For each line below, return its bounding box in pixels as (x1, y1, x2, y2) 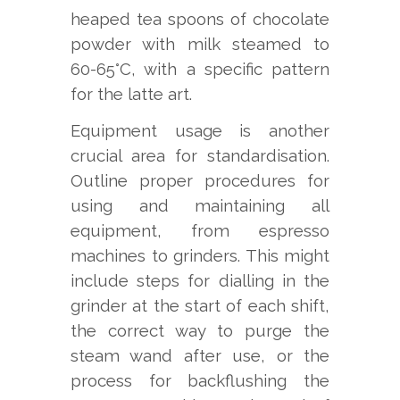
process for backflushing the (71, 370, 329, 390)
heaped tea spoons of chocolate (71, 8, 329, 29)
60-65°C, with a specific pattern (71, 58, 329, 79)
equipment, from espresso (71, 220, 329, 240)
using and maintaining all (71, 195, 329, 215)
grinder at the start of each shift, (71, 295, 329, 315)
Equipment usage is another (71, 120, 329, 140)
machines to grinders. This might (71, 245, 329, 265)
